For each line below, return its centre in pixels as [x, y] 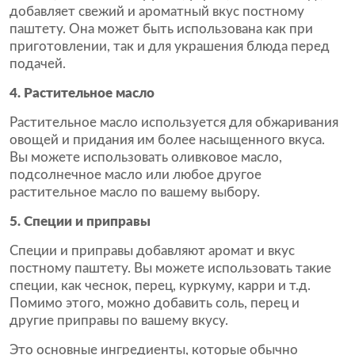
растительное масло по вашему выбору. [135, 192]
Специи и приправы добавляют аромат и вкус [152, 251]
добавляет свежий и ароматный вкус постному [157, 11]
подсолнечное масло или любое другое [136, 175]
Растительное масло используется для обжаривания [174, 122]
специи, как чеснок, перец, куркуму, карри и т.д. [160, 286]
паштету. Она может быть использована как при [161, 29]
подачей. [38, 64]
